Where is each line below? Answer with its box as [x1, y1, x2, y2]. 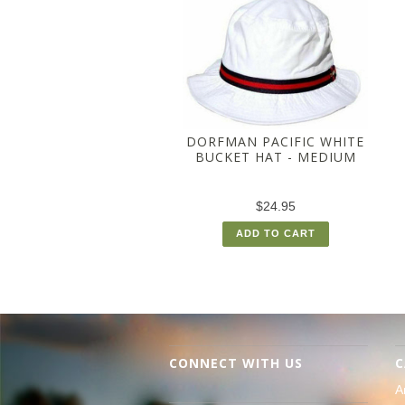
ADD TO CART [235, 227, 316, 239]
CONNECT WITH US [169, 354, 303, 372]
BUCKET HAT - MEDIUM [194, 147, 356, 165]
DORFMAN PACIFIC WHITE [186, 132, 365, 150]
